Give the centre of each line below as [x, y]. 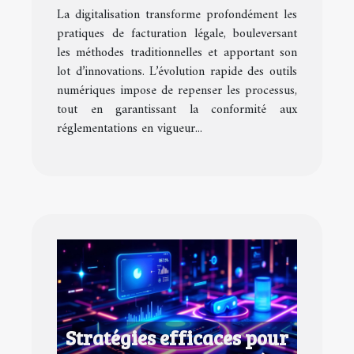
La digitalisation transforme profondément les [177, 15]
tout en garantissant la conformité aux [177, 109]
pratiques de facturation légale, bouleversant [177, 34]
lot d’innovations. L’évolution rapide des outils [177, 72]
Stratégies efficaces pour [177, 337]
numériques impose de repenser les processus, [177, 90]
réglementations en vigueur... [130, 128]
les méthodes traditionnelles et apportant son [177, 53]
